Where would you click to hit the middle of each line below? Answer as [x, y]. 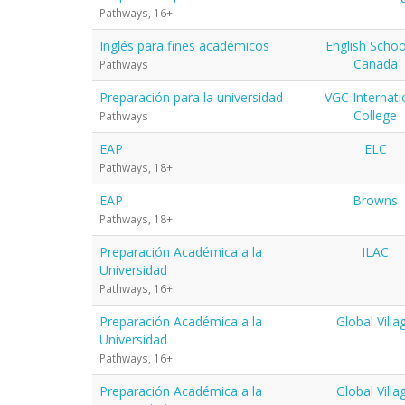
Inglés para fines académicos [184, 45]
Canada [375, 63]
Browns [375, 200]
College [375, 115]
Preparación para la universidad [191, 97]
